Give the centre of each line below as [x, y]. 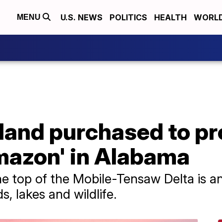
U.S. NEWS [82, 17]
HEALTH [170, 17]
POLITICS [128, 17]
